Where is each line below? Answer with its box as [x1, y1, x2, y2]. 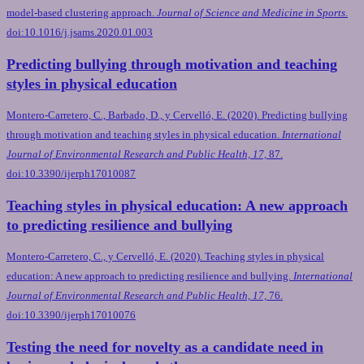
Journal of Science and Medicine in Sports [157, 6, 345, 19]
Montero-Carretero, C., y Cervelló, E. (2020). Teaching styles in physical [6, 250, 324, 263]
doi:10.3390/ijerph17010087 [6, 167, 136, 180]
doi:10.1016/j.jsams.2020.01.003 [6, 26, 153, 39]
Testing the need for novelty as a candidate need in [6, 339, 323, 356]
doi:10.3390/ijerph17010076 [6, 309, 136, 322]
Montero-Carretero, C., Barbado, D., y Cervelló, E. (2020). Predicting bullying [6, 109, 348, 122]
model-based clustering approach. [6, 6, 157, 19]
